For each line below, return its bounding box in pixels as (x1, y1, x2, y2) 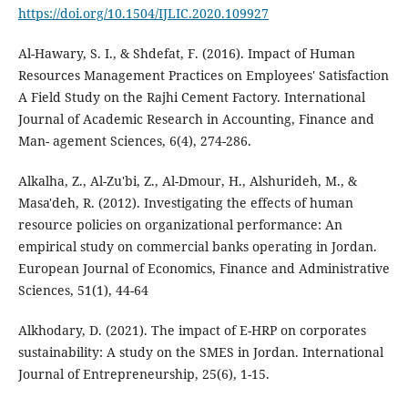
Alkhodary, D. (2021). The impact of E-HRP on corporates (17, 321, 366, 340)
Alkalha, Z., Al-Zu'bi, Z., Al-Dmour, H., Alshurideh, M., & (17, 172, 357, 190)
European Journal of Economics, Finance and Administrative (17, 260, 390, 278)
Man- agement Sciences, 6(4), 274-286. (17, 132, 251, 150)
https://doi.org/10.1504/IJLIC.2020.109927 (17, 5, 269, 23)
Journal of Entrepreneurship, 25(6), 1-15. (17, 365, 270, 383)
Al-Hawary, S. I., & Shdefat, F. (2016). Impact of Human (17, 45, 355, 63)
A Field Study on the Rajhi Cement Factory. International (17, 88, 365, 107)
